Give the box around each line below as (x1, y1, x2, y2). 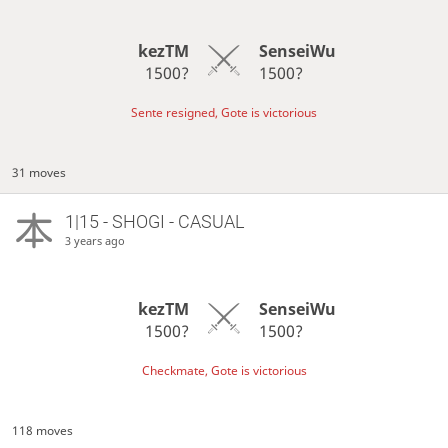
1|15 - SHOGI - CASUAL (64, 211, 244, 233)
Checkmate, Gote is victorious (141, 362, 307, 380)
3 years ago (64, 233, 125, 249)
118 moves (12, 422, 74, 440)
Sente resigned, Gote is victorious (131, 104, 317, 122)
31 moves (12, 164, 67, 182)
